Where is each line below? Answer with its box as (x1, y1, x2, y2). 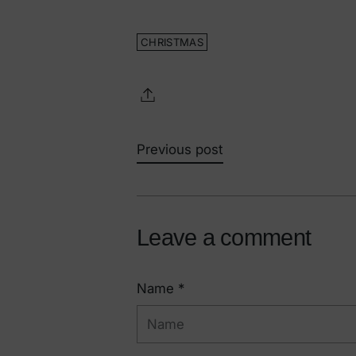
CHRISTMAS (141, 36, 203, 49)
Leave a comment (137, 224, 311, 250)
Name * (137, 280, 184, 296)
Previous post (137, 141, 223, 158)
